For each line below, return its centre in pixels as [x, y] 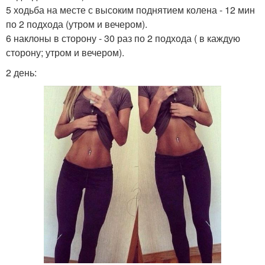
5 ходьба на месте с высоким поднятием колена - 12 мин [130, 10]
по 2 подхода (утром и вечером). [77, 24]
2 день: [21, 72]
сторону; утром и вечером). [65, 52]
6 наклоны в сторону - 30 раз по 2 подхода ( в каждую [123, 38]
